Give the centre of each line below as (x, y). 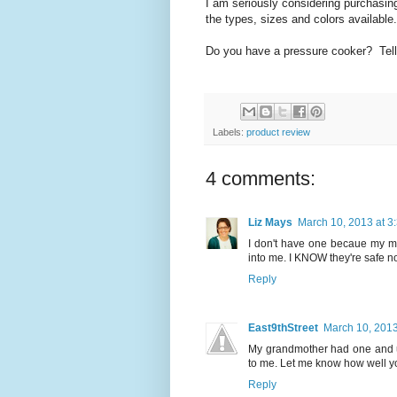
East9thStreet (283, 327)
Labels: (230, 132)
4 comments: (261, 178)
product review (278, 132)
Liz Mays (270, 222)
